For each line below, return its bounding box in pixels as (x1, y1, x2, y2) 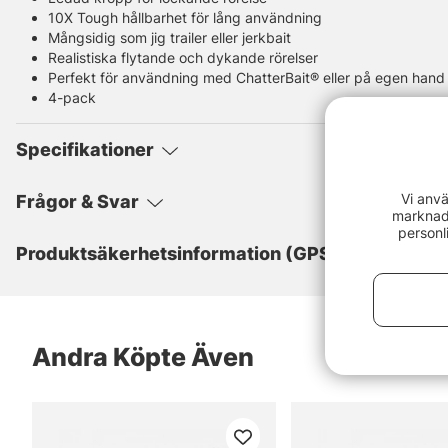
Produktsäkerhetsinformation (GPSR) (16, 243, 351, 265)
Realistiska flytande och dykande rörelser (48, 49, 318, 67)
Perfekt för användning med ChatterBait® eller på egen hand (48, 69, 445, 87)
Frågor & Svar (16, 191, 139, 213)
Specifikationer (16, 139, 154, 161)
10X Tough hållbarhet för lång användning (48, 9, 322, 27)
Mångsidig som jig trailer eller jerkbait (48, 29, 291, 47)
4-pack (48, 89, 96, 107)
